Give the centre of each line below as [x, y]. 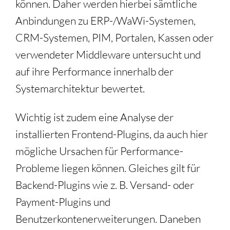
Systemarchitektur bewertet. [80, 89]
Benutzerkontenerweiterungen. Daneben [108, 219]
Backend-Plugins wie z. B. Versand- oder [105, 185]
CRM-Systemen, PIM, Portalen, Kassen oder [114, 38]
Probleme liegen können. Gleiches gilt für [108, 168]
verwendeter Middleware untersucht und [108, 55]
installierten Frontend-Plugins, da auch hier [112, 134]
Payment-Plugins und [63, 202]
